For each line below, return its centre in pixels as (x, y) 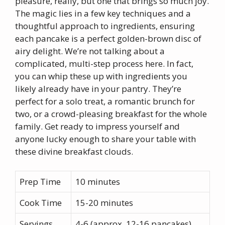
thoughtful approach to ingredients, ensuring (105, 26)
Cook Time (41, 202)
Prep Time (40, 181)
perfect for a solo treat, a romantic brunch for (105, 101)
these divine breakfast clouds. (74, 151)
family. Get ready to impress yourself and (97, 126)
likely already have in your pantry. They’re (98, 89)
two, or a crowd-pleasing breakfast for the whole (111, 114)
